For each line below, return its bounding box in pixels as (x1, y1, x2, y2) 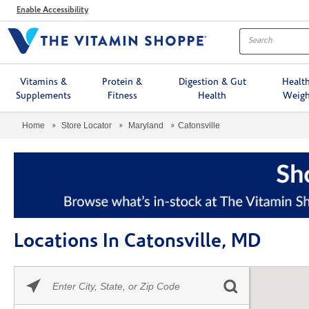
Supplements (15, 90, 71, 101)
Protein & (102, 77, 143, 88)
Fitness (107, 90, 137, 101)
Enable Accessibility (17, 6, 88, 14)
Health (198, 90, 227, 101)
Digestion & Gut (178, 77, 246, 88)
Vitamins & (19, 77, 67, 88)
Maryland (128, 120, 163, 130)
